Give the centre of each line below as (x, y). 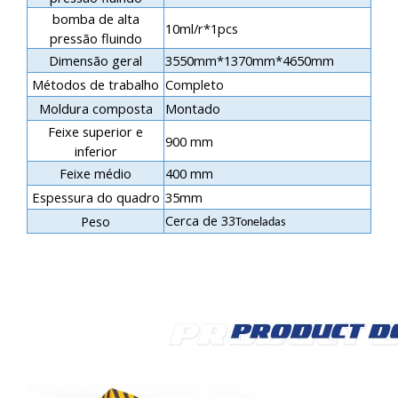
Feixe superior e (96, 131)
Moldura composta (96, 108)
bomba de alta (96, 18)
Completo (198, 84)
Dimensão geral (96, 60)
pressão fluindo (96, 38)
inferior (96, 151)
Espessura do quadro (96, 197)
